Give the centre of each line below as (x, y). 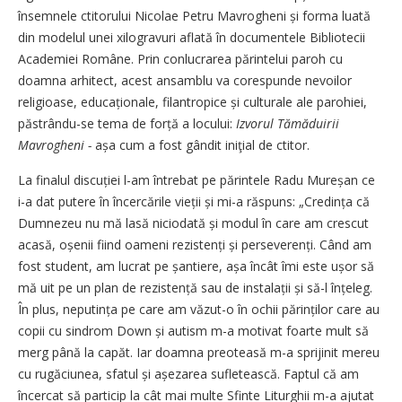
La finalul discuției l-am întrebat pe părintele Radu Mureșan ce (197, 180)
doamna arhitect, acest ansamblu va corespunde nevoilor (185, 80)
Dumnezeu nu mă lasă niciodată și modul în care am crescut (193, 223)
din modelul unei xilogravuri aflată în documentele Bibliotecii (192, 37)
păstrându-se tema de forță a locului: (127, 123)
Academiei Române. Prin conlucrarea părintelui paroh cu (180, 59)
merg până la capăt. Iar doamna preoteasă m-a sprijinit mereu (199, 352)
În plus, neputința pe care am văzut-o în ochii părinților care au (199, 309)
